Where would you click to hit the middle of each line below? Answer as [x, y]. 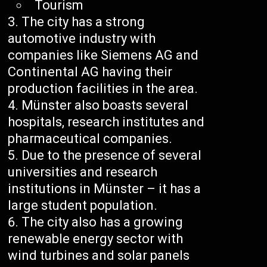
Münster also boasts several [105, 105]
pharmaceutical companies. [90, 139]
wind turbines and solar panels [99, 256]
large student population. [83, 206]
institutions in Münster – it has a [105, 189]
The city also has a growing [103, 222]
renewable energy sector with [96, 239]
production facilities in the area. [103, 89]
